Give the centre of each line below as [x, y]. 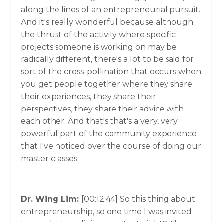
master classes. [50, 158]
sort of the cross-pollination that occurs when [111, 72]
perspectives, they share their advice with [102, 109]
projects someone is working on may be [99, 47]
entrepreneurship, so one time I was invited [106, 211]
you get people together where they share [107, 84]
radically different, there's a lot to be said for [107, 59]
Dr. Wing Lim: [51, 199]
